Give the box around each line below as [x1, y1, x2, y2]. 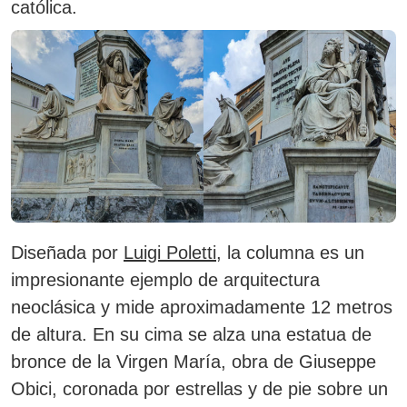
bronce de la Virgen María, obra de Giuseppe [11, 352, 376, 372]
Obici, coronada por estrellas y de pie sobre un [11, 379, 388, 399]
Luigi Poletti [124, 243, 216, 263]
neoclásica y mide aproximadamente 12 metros [11, 297, 392, 317]
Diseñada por [11, 243, 124, 263]
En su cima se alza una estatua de [87, 324, 372, 344]
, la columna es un [216, 243, 364, 263]
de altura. [11, 324, 87, 344]
